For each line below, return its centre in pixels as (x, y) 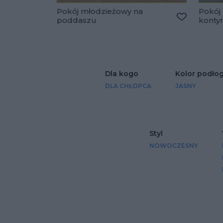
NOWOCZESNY (173, 145)
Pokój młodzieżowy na (100, 11)
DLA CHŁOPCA (128, 86)
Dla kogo (122, 73)
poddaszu (77, 20)
